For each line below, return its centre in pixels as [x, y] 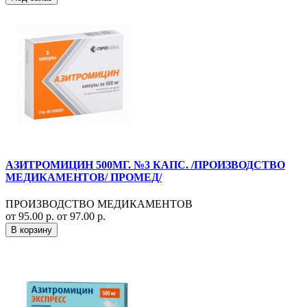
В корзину [32, 230]
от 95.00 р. [31, 217]
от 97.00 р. [81, 217]
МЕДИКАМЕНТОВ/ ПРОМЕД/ [84, 177]
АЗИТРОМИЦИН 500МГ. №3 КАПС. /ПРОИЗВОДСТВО [145, 165]
